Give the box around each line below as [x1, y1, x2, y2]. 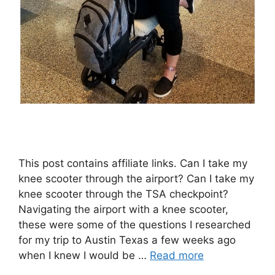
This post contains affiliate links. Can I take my [18, 157, 247, 170]
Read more [150, 249, 204, 262]
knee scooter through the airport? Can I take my [18, 172, 254, 185]
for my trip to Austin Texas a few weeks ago [18, 234, 236, 247]
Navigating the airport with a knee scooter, [18, 203, 228, 216]
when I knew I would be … [18, 249, 150, 262]
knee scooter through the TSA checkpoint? [18, 188, 228, 201]
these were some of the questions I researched [18, 219, 251, 231]
